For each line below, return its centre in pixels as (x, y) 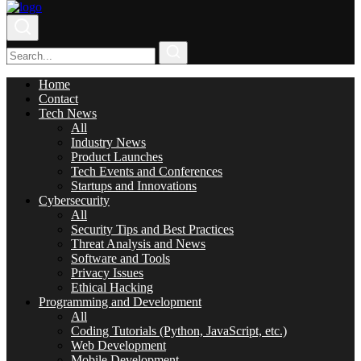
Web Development (118, 345)
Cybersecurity (74, 200)
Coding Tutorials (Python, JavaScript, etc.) (179, 331)
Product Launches (117, 157)
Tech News (68, 113)
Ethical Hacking (112, 287)
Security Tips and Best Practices (152, 229)
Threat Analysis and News (138, 244)
